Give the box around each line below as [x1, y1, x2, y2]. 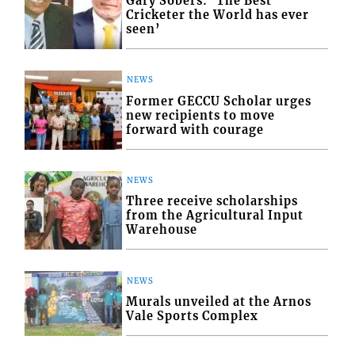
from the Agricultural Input [126, 208, 304, 223]
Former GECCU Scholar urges [126, 94, 312, 109]
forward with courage [126, 122, 265, 137]
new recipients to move [126, 108, 276, 123]
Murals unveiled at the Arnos [126, 294, 312, 309]
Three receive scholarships [126, 194, 299, 209]
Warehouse [126, 223, 198, 238]
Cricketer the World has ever [126, 8, 310, 23]
